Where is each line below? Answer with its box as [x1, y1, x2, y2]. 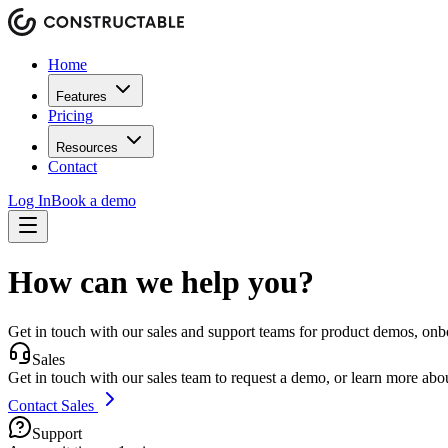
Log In [8, 192, 51, 209]
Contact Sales [8, 396, 98, 414]
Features [56, 89, 107, 104]
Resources [56, 140, 118, 155]
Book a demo [51, 192, 136, 209]
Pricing [48, 107, 93, 124]
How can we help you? [8, 264, 314, 301]
